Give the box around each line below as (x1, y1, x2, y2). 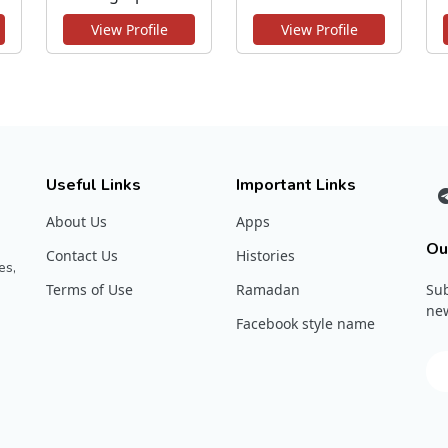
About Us (46, 211, 107, 231)
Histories (236, 245, 295, 265)
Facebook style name (236, 313, 375, 333)
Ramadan (236, 279, 300, 299)
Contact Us (46, 245, 118, 265)
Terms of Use (46, 279, 133, 299)
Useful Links (46, 173, 141, 196)
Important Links (236, 173, 356, 196)
